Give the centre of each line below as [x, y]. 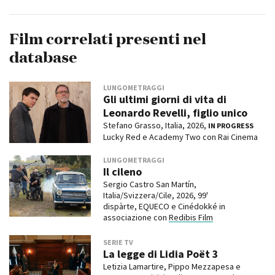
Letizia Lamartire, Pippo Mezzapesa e [172, 267]
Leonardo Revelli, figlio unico [175, 112]
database [43, 57]
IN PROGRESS [230, 125]
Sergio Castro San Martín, [149, 184]
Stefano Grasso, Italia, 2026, [155, 125]
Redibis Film [191, 218]
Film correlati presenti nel [108, 39]
